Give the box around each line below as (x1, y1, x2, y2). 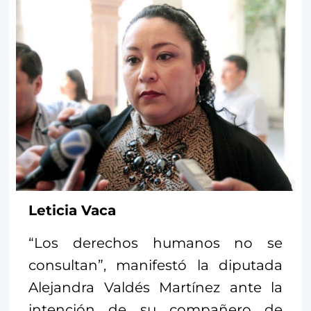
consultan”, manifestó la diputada (28, 257, 283, 274)
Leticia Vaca (28, 202, 116, 219)
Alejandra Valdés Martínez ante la (28, 279, 283, 296)
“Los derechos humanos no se (28, 235, 283, 252)
